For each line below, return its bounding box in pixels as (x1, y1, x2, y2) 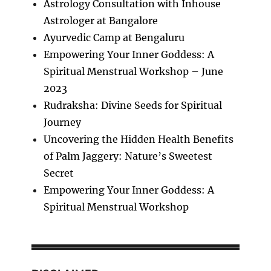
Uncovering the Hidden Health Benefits (43, 132, 233, 145)
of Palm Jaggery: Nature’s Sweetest (43, 149, 212, 162)
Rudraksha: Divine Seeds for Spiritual (43, 99, 222, 111)
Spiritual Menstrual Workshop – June (43, 65, 223, 77)
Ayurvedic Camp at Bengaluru (43, 31, 184, 44)
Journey (43, 116, 81, 128)
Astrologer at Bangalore (43, 14, 158, 27)
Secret (43, 166, 74, 179)
